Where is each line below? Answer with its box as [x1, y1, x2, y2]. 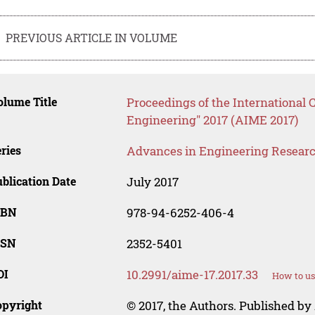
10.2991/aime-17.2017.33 [126, 266, 258, 283]
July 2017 [126, 174, 179, 191]
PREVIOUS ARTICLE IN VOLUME [6, 30, 178, 45]
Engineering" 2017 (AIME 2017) [126, 112, 298, 129]
